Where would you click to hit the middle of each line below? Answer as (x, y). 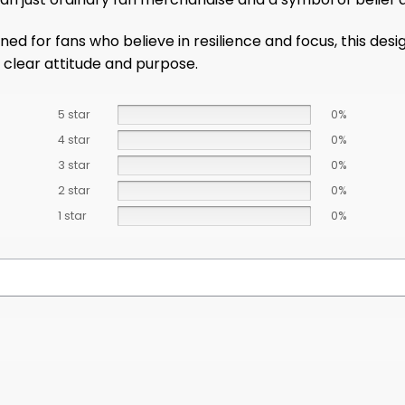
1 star (72, 215)
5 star (74, 114)
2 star (74, 190)
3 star (74, 165)
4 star (74, 139)
